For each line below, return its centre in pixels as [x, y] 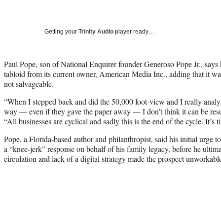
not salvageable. [29, 83]
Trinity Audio [96, 31]
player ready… [134, 31]
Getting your [61, 31]
